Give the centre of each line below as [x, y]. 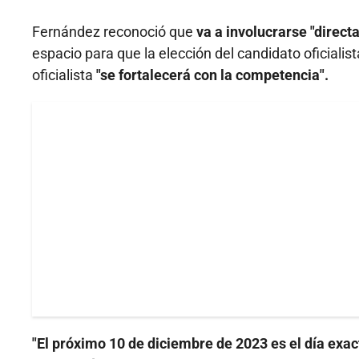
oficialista [64, 75]
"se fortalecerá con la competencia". [212, 75]
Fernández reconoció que [113, 32]
